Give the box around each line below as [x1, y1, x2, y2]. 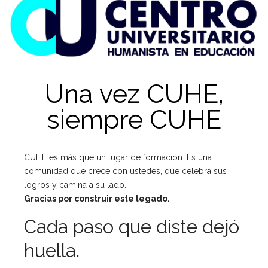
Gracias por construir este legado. [24, 193, 170, 203]
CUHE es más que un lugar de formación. [24, 152, 187, 162]
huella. [24, 239, 80, 261]
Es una [187, 152, 212, 162]
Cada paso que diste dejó [24, 215, 239, 237]
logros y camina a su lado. [24, 179, 126, 190]
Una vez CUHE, [44, 78, 224, 109]
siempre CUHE [47, 104, 221, 135]
